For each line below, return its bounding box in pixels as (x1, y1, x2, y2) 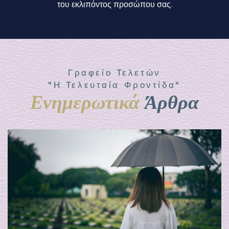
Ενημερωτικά (30, 87, 145, 114)
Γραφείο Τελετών (68, 67, 161, 78)
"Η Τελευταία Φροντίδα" (48, 79, 181, 90)
